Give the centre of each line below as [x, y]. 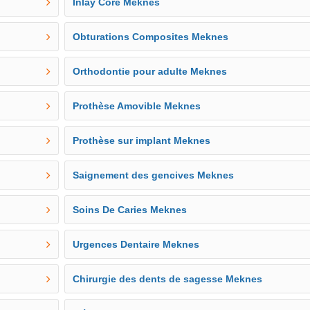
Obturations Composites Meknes [151, 37]
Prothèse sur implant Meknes [142, 140]
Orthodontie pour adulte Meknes [150, 71]
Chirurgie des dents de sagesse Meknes [168, 279]
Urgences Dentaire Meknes [136, 244]
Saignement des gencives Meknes [154, 175]
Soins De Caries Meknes [130, 210]
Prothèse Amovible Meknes [137, 106]
